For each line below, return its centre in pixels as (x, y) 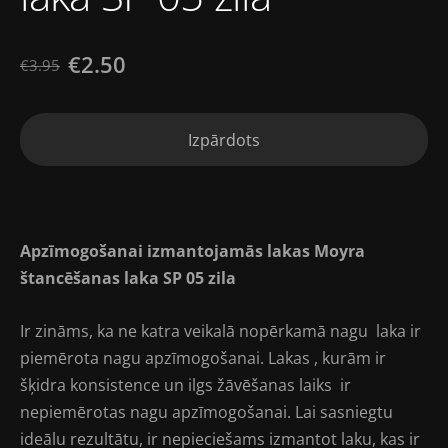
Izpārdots (224, 139)
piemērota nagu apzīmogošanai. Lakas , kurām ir (205, 357)
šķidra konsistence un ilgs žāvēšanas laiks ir (185, 384)
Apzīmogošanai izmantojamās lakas (167, 251)
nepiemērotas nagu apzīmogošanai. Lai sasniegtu (206, 411)
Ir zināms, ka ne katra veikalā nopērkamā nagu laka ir (220, 330)
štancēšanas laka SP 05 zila (128, 278)
